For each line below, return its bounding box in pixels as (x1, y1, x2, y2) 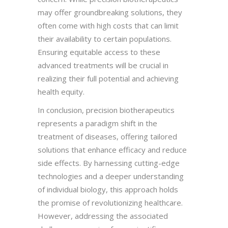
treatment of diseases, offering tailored (38, 131, 177, 141)
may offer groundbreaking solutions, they (38, 7, 182, 17)
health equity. (38, 86, 84, 97)
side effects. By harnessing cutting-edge (38, 157, 180, 168)
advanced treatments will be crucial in (38, 60, 168, 70)
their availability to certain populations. (38, 33, 172, 44)
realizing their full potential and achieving (38, 73, 179, 83)
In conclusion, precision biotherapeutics (38, 104, 175, 115)
